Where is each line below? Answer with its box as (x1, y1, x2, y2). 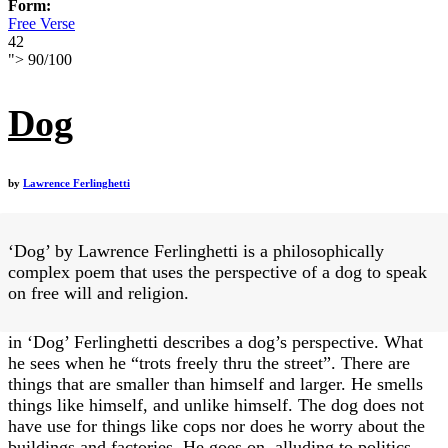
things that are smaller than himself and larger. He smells (8, 374, 423, 395)
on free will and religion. (8, 283, 189, 304)
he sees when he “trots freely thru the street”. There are (8, 353, 410, 374)
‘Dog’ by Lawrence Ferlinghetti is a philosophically (8, 241, 384, 262)
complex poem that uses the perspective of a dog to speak (8, 262, 427, 283)
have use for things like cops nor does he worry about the (8, 416, 425, 437)
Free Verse (8, 15, 75, 33)
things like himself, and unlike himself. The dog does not (8, 395, 424, 416)
